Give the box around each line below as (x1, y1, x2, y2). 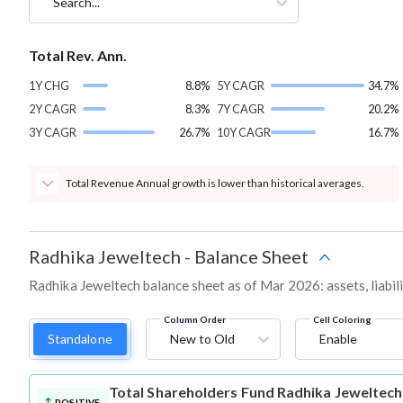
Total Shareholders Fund (109, 383, 274, 401)
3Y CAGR (29, 125, 76, 140)
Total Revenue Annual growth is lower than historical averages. (66, 176, 364, 191)
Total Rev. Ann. (29, 47, 127, 65)
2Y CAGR (29, 102, 76, 117)
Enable (318, 331, 357, 347)
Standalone (48, 331, 112, 347)
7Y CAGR (217, 102, 265, 117)
